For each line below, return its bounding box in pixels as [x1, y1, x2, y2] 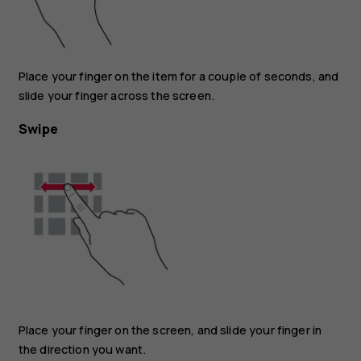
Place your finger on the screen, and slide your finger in [18, 322, 322, 338]
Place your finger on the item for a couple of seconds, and [18, 68, 339, 85]
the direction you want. [18, 342, 147, 358]
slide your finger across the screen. [18, 88, 215, 104]
